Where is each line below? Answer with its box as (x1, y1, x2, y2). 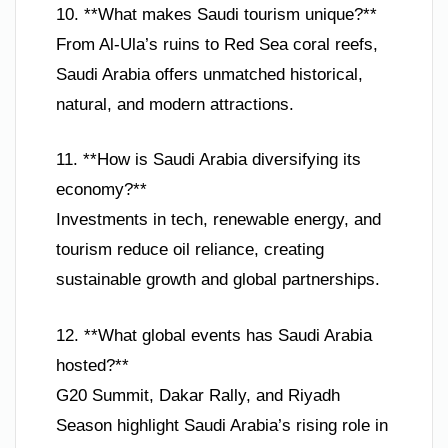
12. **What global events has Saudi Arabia (56, 325, 372, 345)
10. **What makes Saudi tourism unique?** (56, 4, 377, 24)
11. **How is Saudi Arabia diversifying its (56, 150, 361, 170)
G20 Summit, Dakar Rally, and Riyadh (56, 385, 340, 405)
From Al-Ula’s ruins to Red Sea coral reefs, (56, 34, 378, 54)
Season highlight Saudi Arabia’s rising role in (56, 415, 388, 435)
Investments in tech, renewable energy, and (56, 210, 381, 230)
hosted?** (56, 355, 129, 375)
